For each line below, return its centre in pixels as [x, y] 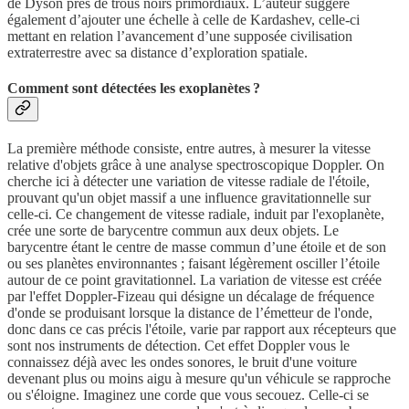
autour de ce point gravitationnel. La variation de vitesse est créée [194, 280]
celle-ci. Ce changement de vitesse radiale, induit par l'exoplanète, [196, 215]
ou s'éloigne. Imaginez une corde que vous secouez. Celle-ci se [188, 395]
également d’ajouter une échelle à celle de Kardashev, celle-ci [184, 19]
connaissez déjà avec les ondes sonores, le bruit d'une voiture [182, 362]
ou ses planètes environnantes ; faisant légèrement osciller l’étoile [194, 264]
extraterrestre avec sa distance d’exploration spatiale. [157, 52]
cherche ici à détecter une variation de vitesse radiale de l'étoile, [189, 182]
